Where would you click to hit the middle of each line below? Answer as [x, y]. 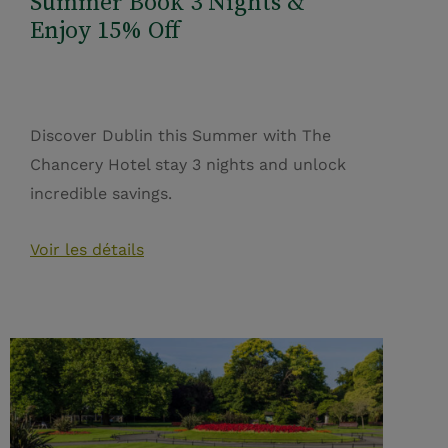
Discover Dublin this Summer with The [180, 136]
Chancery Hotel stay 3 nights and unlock [188, 165]
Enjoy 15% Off [105, 30]
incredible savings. [101, 194]
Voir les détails [87, 250]
